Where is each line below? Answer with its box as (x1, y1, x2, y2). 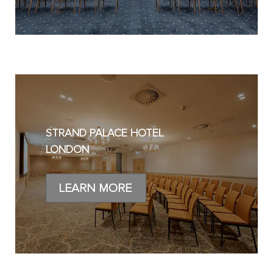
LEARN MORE (58, 182, 132, 194)
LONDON (46, 144, 89, 155)
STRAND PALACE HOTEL (46, 127, 163, 139)
